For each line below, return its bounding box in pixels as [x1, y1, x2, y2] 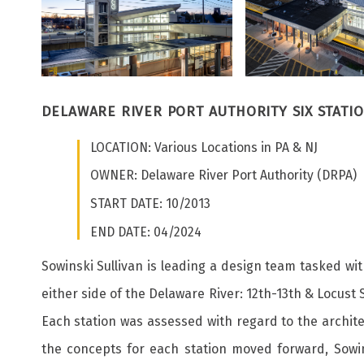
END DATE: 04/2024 [90, 223, 202, 240]
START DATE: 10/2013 [90, 196, 211, 211]
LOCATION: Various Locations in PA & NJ [90, 139, 318, 155]
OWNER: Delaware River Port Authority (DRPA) [90, 167, 357, 184]
